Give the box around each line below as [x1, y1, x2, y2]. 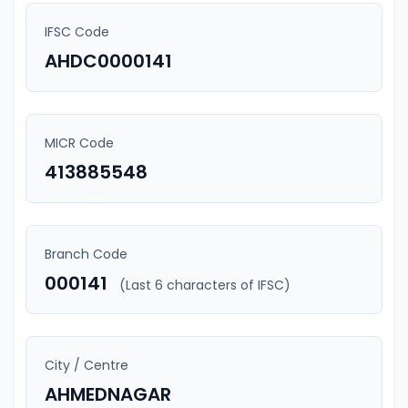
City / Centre [45, 356, 128, 374]
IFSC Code [45, 23, 109, 41]
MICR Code [45, 134, 114, 152]
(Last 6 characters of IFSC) [119, 276, 291, 294]
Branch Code [45, 245, 127, 263]
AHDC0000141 [45, 48, 172, 74]
